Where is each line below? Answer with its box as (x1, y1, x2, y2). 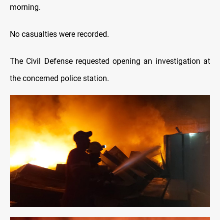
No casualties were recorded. (10, 29, 109, 39)
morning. (10, 2, 41, 12)
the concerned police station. (10, 73, 109, 83)
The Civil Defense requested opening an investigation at (10, 56, 210, 66)
